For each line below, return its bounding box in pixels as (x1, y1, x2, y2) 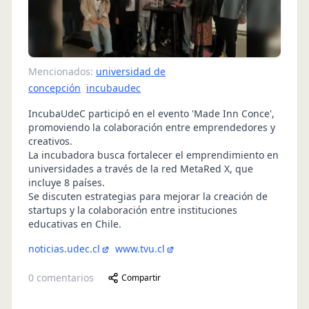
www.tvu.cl (115, 241, 165, 255)
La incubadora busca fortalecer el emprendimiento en (28, 148, 279, 161)
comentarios (34, 270, 94, 284)
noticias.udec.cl (28, 241, 100, 255)
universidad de (96, 64, 166, 78)
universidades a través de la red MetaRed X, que (28, 161, 253, 175)
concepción (28, 81, 81, 94)
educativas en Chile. (28, 217, 121, 230)
